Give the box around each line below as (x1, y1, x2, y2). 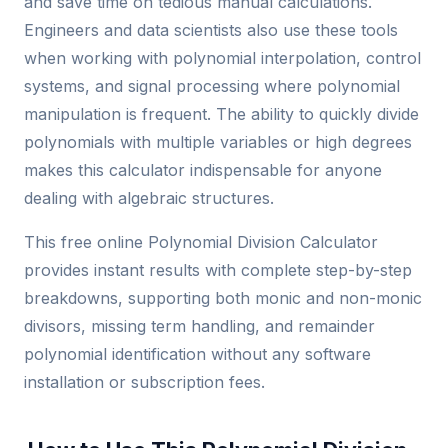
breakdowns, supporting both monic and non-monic (24, 287, 422, 308)
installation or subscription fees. (24, 371, 265, 392)
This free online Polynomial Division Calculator (24, 231, 378, 252)
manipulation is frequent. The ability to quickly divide (24, 103, 419, 124)
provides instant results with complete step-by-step (24, 259, 412, 280)
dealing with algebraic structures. (24, 187, 274, 208)
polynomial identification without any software (24, 343, 371, 364)
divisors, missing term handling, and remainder (24, 315, 375, 336)
